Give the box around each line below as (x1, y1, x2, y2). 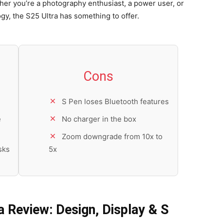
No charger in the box (62, 114, 136, 124)
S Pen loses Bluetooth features (62, 97, 169, 107)
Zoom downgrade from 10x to (62, 132, 163, 142)
